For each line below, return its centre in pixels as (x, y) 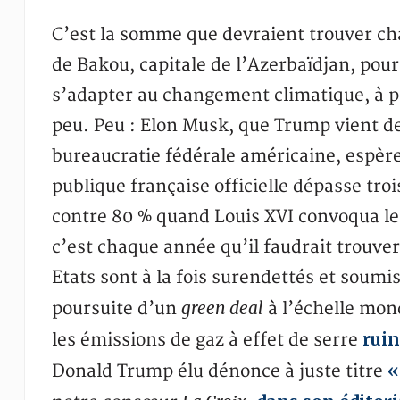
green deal (222, 308)
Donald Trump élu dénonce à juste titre (219, 371)
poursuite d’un (116, 309)
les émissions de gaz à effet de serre (207, 340)
